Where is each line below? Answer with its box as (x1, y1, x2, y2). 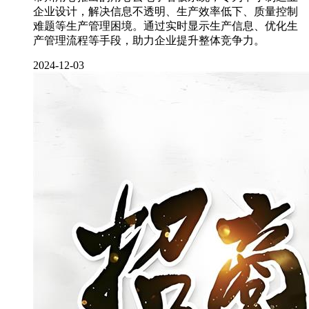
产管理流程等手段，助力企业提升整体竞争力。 (33, 34, 265, 46)
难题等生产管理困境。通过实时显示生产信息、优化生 (33, 20, 298, 32)
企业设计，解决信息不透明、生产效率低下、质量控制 (33, 6, 298, 17)
